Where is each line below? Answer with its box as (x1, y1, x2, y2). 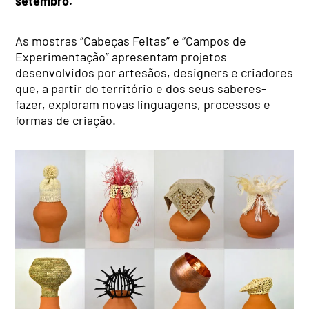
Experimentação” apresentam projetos (15, 49, 228, 65)
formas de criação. (15, 112, 117, 128)
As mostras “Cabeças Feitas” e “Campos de (15, 33, 247, 49)
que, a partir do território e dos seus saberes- (15, 81, 267, 97)
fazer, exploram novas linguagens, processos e (15, 97, 271, 112)
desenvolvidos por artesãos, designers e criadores (15, 65, 294, 81)
